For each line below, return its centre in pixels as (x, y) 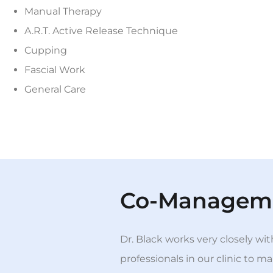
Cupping (46, 51)
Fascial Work (55, 70)
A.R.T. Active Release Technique (101, 31)
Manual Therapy (63, 12)
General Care (55, 90)
